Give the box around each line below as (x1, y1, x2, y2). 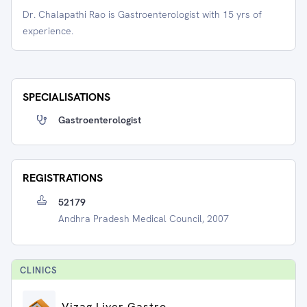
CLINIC (20, 265, 51, 276)
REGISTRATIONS (23, 171, 103, 185)
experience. (23, 25, 73, 37)
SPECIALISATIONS (23, 90, 110, 104)
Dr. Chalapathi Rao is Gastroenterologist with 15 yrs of (23, 8, 262, 21)
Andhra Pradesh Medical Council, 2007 (58, 212, 229, 225)
